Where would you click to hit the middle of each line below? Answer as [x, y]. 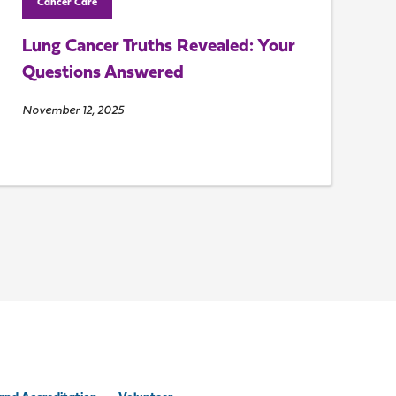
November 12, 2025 [72, 111]
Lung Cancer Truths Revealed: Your [158, 47]
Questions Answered [103, 74]
